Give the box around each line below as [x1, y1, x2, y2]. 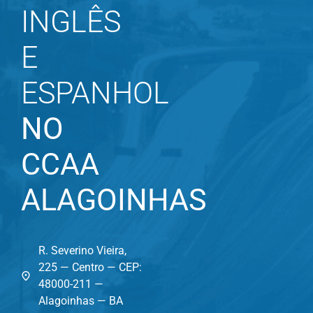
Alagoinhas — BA [38, 293, 123, 307]
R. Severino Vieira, [38, 243, 126, 257]
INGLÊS [21, 4, 121, 40]
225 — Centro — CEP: [38, 260, 142, 274]
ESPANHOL [21, 75, 169, 111]
